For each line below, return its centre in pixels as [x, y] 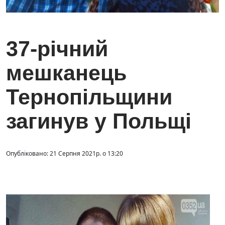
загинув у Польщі [99, 121]
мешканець [66, 73]
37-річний [57, 49]
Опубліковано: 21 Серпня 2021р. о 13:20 [65, 154]
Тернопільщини [89, 97]
